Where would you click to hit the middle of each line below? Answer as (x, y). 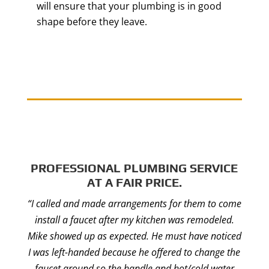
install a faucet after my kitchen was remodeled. (134, 220)
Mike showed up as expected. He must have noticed (134, 236)
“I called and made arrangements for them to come (134, 204)
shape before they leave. (92, 22)
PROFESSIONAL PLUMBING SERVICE (134, 168)
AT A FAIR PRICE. (134, 182)
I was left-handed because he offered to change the (134, 252)
